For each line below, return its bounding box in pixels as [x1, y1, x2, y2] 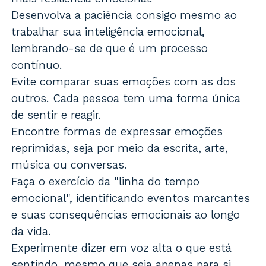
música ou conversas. [11, 158, 128, 172]
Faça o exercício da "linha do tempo [11, 175, 200, 189]
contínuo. [11, 58, 63, 72]
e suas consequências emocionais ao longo [11, 208, 240, 222]
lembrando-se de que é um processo [11, 42, 208, 56]
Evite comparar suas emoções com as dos [11, 75, 236, 89]
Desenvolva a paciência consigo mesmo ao [11, 8, 237, 23]
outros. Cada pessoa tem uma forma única [11, 91, 241, 106]
